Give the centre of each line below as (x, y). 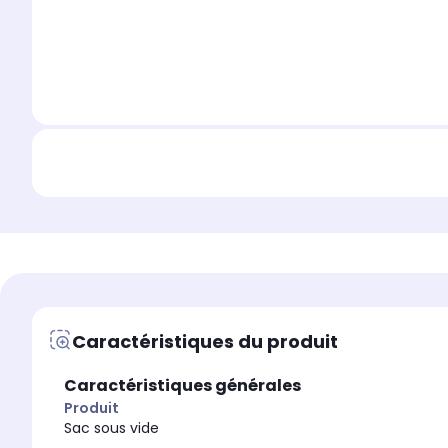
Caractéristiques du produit (205, 341)
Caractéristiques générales (182, 386)
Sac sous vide (111, 428)
